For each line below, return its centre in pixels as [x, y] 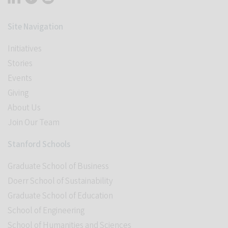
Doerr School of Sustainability [60, 181]
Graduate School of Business [58, 167]
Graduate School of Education [60, 196]
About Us [24, 108]
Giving [18, 93]
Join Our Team [34, 123]
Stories [20, 64]
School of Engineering [46, 211]
